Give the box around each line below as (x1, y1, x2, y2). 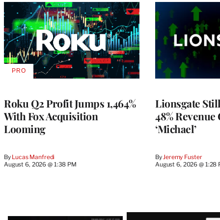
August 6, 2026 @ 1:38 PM (4, 160, 77, 168)
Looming (4, 121, 46, 136)
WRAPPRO (18, 85, 52, 92)
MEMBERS (18, 92, 52, 100)
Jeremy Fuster (163, 153, 202, 161)
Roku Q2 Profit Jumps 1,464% (4, 96, 136, 110)
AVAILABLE (18, 70, 54, 78)
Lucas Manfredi (12, 153, 55, 161)
